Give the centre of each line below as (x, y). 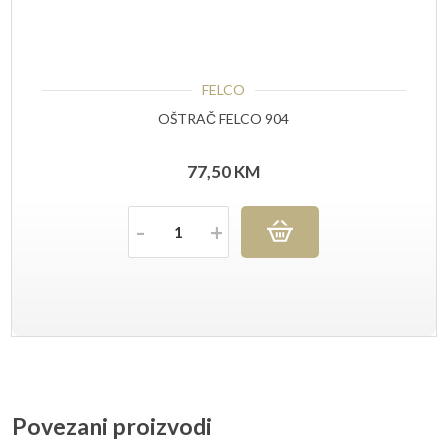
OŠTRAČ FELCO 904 (224, 118)
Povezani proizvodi (112, 425)
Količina (156, 223)
